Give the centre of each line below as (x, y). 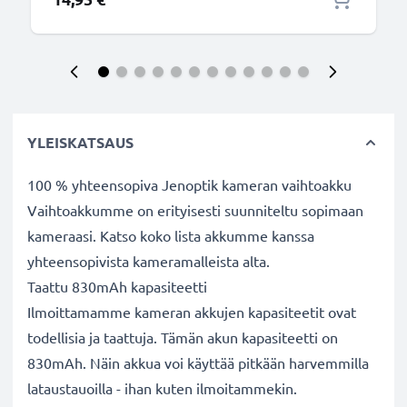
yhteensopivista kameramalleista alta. (149, 261)
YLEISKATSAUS (80, 142)
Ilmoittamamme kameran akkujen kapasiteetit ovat (192, 312)
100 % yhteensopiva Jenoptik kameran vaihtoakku (189, 184)
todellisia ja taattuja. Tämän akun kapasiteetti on (183, 337)
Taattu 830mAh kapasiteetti (117, 286)
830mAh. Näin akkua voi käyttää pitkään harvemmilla (198, 362)
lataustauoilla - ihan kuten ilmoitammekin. (162, 388)
